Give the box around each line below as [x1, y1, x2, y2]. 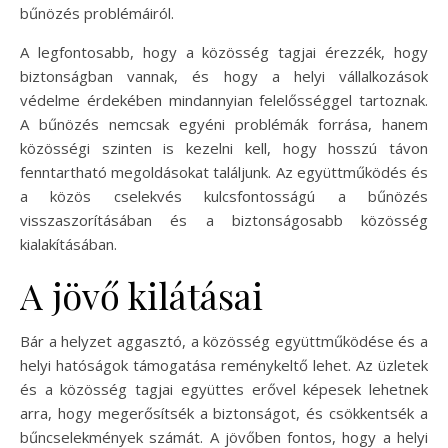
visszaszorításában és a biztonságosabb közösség [20, 209, 428, 230]
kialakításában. [20, 233, 117, 254]
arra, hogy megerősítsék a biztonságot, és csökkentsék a [20, 402, 428, 423]
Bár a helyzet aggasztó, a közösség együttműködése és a [20, 330, 428, 351]
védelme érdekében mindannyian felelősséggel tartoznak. [20, 89, 428, 110]
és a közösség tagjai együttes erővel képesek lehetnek [20, 378, 428, 399]
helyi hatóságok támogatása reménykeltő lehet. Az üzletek [20, 354, 428, 375]
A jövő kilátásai [20, 270, 263, 319]
